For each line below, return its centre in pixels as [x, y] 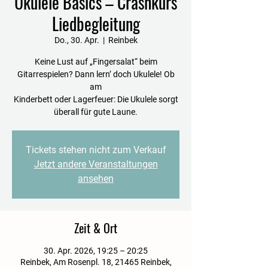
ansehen [96, 178]
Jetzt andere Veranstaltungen [96, 164]
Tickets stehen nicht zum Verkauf [96, 150]
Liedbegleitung [96, 23]
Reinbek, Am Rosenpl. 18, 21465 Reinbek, [96, 262]
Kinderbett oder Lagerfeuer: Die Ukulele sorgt [96, 99]
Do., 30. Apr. [77, 40]
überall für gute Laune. [96, 112]
